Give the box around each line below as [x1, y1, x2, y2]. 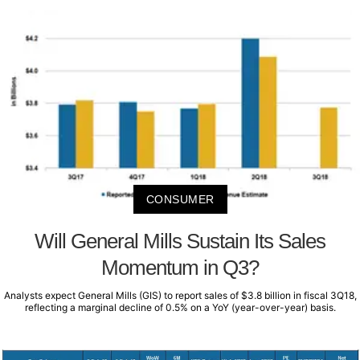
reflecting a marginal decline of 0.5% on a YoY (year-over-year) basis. [24, 301, 336, 313]
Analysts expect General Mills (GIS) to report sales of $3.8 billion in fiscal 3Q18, [3, 288, 357, 301]
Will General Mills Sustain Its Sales [35, 228, 325, 253]
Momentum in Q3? [101, 255, 259, 280]
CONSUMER [145, 192, 215, 206]
